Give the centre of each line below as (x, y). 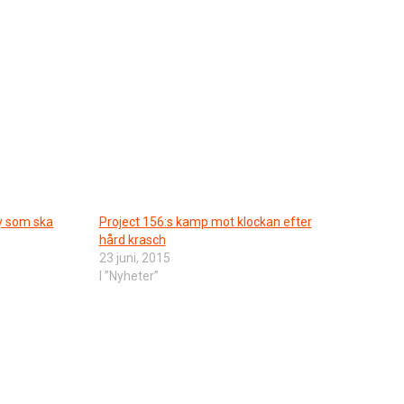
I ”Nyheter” (129, 275)
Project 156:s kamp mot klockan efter (205, 221)
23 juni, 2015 (134, 257)
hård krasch (132, 239)
